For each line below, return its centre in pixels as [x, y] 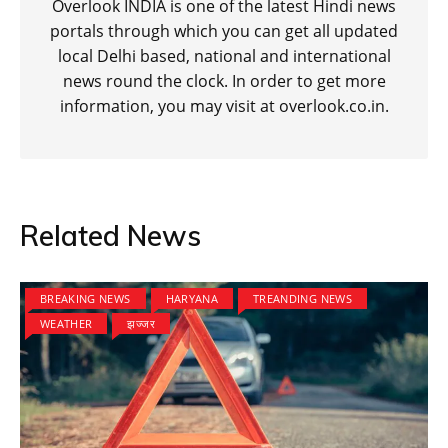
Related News [110, 236]
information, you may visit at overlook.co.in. [224, 106]
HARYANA [192, 299]
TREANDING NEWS [302, 299]
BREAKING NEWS [85, 299]
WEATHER [66, 324]
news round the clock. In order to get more [224, 81]
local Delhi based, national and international [224, 56]
